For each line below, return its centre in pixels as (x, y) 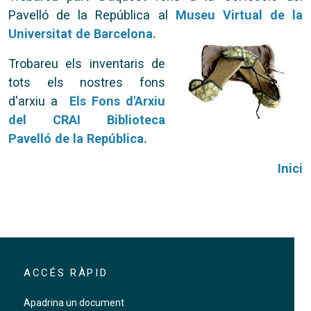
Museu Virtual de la (239, 15)
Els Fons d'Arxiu (115, 101)
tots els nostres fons (87, 82)
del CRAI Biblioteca (87, 120)
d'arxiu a (36, 101)
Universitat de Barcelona (81, 34)
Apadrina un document (74, 303)
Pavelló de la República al (92, 15)
